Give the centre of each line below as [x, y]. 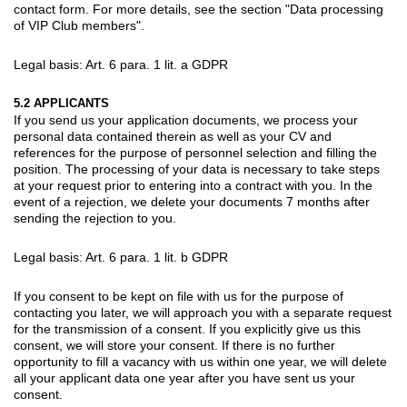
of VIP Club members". [79, 25]
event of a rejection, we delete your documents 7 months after [192, 201]
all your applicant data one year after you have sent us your [184, 377]
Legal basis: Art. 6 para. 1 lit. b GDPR [121, 257]
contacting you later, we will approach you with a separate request [203, 312]
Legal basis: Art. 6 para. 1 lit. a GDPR [121, 64]
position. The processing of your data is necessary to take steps [197, 169]
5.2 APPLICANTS [61, 103]
